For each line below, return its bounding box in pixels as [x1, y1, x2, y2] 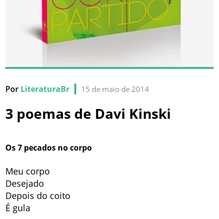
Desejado [5, 177, 44, 190]
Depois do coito [5, 190, 71, 202]
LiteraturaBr [21, 84, 70, 95]
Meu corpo [5, 165, 50, 177]
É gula [5, 202, 31, 214]
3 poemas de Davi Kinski [5, 104, 172, 123]
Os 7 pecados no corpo [5, 142, 92, 153]
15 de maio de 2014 [81, 84, 150, 94]
